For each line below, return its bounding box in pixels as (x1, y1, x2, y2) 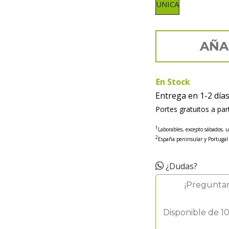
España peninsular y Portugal (158, 135, 228, 143)
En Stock (156, 76, 190, 88)
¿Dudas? (164, 160, 197, 172)
